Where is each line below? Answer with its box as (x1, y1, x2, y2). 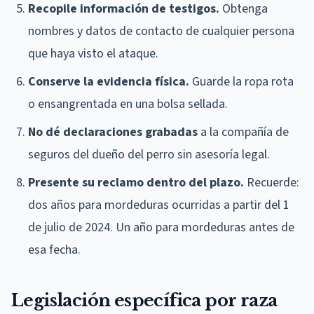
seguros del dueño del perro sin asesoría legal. (28, 145, 270, 163)
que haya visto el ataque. (28, 44, 158, 62)
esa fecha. (28, 240, 81, 259)
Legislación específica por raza (11, 289, 278, 310)
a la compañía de (198, 123, 289, 141)
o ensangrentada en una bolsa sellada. (28, 95, 228, 113)
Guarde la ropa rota (189, 72, 294, 90)
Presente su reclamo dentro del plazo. (28, 173, 244, 191)
